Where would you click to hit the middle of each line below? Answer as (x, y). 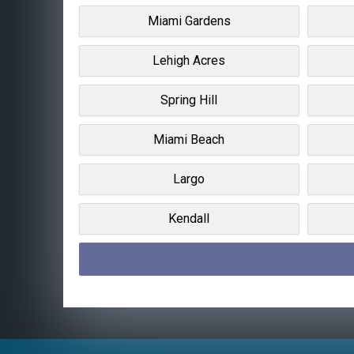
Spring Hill (189, 100)
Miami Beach (189, 139)
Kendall (189, 218)
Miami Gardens (189, 21)
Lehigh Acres (189, 60)
